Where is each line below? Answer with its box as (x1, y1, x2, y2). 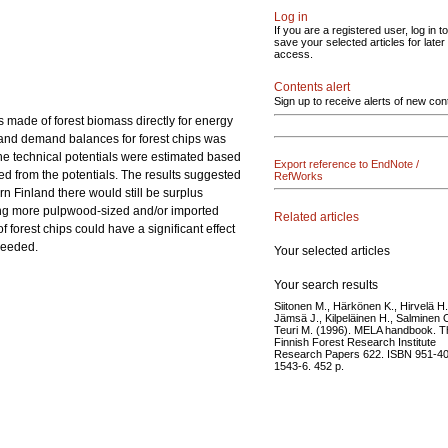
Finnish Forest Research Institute (274, 335, 436, 348)
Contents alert (274, 80, 350, 94)
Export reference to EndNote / (274, 158, 419, 170)
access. (274, 48, 313, 60)
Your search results (274, 277, 378, 292)
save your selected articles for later (274, 36, 445, 48)
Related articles (274, 209, 359, 224)
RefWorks (274, 170, 323, 182)
